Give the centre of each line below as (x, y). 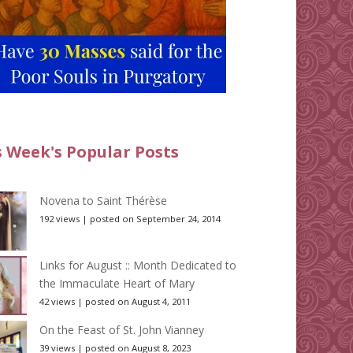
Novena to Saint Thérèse (104, 201)
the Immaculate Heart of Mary (117, 284)
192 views (60, 219)
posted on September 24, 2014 (156, 219)
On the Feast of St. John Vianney (122, 330)
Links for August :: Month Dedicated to (138, 266)
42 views (58, 302)
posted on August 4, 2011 (138, 302)
